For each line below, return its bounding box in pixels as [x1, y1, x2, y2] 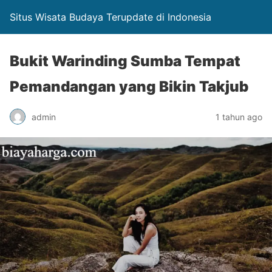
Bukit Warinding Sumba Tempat [10, 52, 240, 70]
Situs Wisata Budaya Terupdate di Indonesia [10, 11, 211, 23]
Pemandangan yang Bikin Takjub [10, 78, 248, 95]
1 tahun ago [216, 111, 262, 122]
